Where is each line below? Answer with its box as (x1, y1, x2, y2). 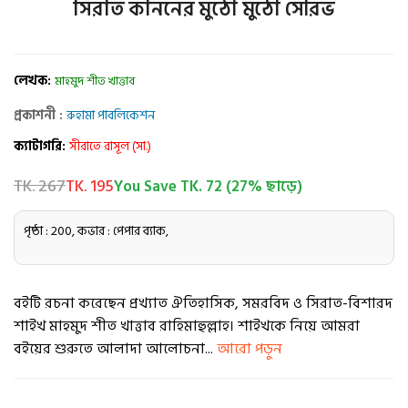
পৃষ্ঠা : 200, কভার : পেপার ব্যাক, (24, 220, 168, 242)
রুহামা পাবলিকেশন (66, 105, 155, 127)
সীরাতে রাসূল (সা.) (69, 136, 151, 158)
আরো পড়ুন (217, 337, 282, 362)
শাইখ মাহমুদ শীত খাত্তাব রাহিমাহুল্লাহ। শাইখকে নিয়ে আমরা (14, 314, 360, 339)
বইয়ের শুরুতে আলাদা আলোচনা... (14, 337, 217, 362)
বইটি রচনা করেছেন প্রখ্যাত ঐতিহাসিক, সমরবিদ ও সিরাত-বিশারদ (14, 291, 393, 316)
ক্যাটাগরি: (14, 136, 69, 158)
